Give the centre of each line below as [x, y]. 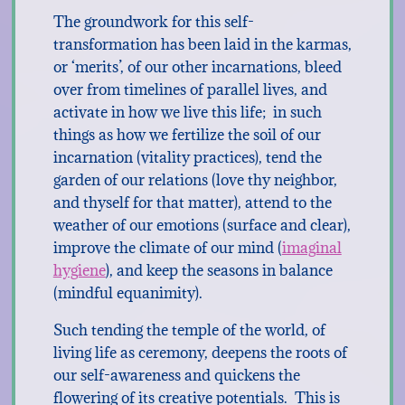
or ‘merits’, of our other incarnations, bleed [197, 67]
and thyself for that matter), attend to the [192, 202]
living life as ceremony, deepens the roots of [200, 353]
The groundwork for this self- [153, 22]
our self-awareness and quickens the [176, 375]
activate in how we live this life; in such [187, 112]
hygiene [79, 270]
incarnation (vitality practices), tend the [187, 157]
